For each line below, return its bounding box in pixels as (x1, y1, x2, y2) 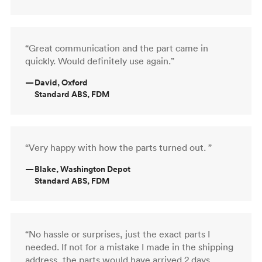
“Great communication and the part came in (25, 42, 208, 54)
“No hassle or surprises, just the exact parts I (25, 227, 210, 240)
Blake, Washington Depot (35, 163, 130, 175)
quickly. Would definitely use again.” (25, 54, 174, 67)
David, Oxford (35, 76, 88, 88)
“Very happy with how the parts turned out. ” (25, 141, 212, 153)
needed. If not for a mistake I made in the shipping (25, 240, 233, 253)
